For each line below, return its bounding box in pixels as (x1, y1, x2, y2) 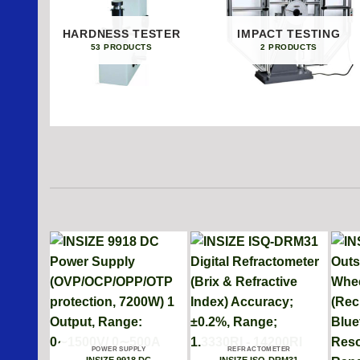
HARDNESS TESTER (62, 27, 181, 41)
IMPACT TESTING (237, 27, 341, 41)
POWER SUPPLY (91, 344, 145, 353)
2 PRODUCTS (260, 42, 317, 51)
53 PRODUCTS (90, 42, 153, 51)
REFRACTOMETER (227, 344, 291, 353)
